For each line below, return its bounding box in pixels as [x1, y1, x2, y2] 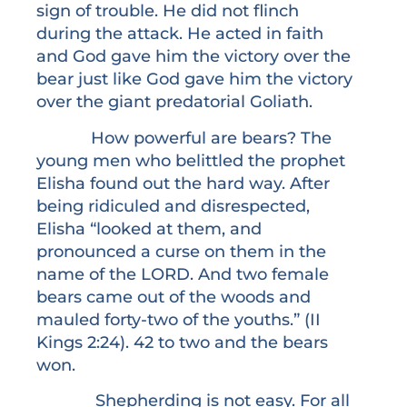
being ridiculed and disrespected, [36, 195, 310, 215]
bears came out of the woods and [36, 286, 311, 306]
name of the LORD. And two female [36, 263, 329, 283]
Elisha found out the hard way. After [36, 173, 330, 193]
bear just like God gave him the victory [36, 69, 352, 89]
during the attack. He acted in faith [36, 24, 323, 44]
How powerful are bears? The [36, 127, 332, 147]
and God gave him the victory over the [36, 46, 351, 66]
